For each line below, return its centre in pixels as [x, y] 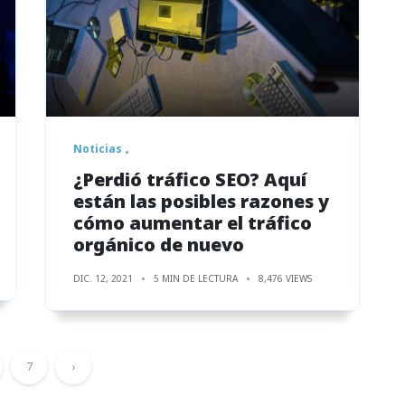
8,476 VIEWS [285, 278]
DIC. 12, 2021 [103, 278]
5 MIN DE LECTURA [196, 278]
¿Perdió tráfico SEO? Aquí [190, 179]
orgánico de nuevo [159, 244]
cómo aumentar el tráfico [193, 222]
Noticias [98, 148]
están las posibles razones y [201, 201]
